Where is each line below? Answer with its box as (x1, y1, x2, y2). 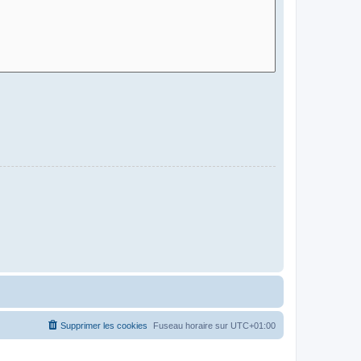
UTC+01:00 (230, 320, 276, 330)
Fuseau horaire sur (153, 320, 230, 330)
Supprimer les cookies (60, 320, 147, 330)
